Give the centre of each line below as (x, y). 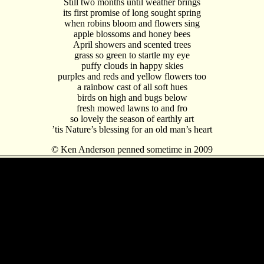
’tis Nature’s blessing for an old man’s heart (132, 129)
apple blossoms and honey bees (132, 34)
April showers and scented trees (132, 44)
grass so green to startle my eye (132, 55)
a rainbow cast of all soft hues (132, 87)
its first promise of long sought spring (132, 13)
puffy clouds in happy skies (132, 66)
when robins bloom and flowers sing (132, 23)
